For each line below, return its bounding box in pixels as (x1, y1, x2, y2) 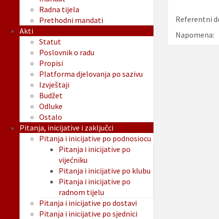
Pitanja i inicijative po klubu (59, 166, 151, 176)
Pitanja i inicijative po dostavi (39, 198, 137, 208)
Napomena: (175, 30, 214, 40)
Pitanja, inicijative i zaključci (20, 123, 113, 133)
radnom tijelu (59, 187, 104, 197)
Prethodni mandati (39, 15, 103, 25)
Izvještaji (39, 80, 69, 90)
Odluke (39, 101, 63, 111)
